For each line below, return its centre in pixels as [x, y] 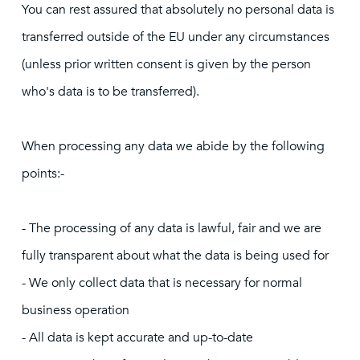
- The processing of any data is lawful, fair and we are [172, 228]
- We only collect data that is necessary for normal [162, 283]
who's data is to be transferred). [110, 92]
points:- [43, 174]
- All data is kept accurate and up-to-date [137, 337]
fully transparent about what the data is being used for [175, 256]
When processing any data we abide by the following [173, 146]
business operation [76, 310]
